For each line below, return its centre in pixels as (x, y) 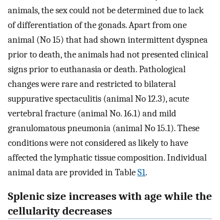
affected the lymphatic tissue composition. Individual (107, 157)
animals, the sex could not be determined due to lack (106, 10)
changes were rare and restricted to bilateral (92, 84)
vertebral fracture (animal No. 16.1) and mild (92, 113)
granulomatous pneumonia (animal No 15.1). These (104, 128)
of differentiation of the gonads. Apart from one (97, 25)
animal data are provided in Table (73, 172)
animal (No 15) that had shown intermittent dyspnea (108, 40)
